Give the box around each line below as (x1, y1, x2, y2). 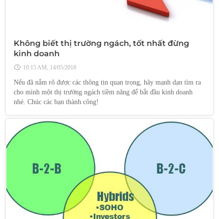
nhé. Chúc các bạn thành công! (14, 98, 99, 106)
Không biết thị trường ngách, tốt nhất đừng (14, 38, 189, 48)
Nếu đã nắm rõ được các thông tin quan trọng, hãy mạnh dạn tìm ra (14, 78, 201, 86)
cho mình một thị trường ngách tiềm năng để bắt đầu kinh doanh (14, 88, 193, 96)
